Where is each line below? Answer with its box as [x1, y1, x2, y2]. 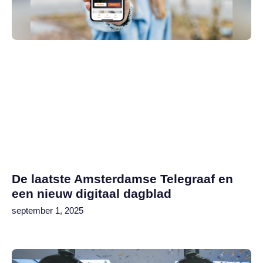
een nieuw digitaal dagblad [12, 186, 171, 200]
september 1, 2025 [12, 205, 83, 215]
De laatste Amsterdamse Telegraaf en [12, 171, 233, 186]
